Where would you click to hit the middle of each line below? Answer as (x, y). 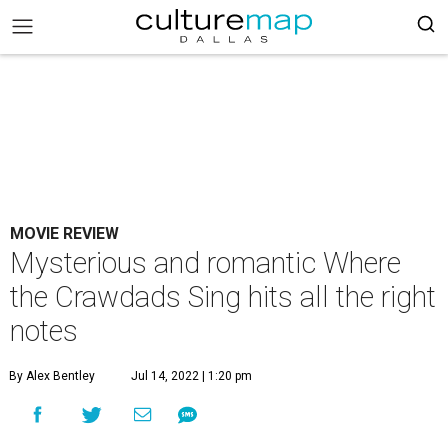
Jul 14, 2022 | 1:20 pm (191, 376)
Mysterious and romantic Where (205, 263)
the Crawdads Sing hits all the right (223, 297)
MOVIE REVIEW (64, 233)
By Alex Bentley (52, 376)
